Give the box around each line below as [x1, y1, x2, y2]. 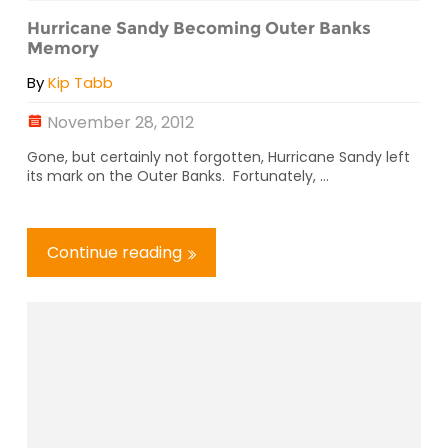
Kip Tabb [48, 72, 113, 94]
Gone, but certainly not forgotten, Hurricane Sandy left [27, 147, 410, 168]
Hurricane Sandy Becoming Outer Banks [27, 17, 371, 38]
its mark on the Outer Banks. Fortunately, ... [27, 166, 329, 187]
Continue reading [47, 241, 182, 265]
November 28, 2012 [47, 111, 194, 135]
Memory [27, 37, 99, 58]
